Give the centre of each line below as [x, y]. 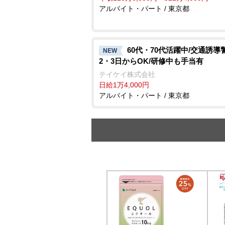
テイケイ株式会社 [127, 74]
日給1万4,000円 [124, 85]
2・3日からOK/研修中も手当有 [151, 61]
